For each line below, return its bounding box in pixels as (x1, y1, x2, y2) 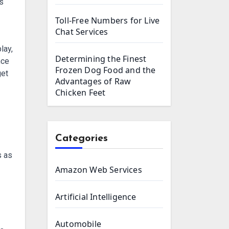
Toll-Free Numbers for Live (55, 15, 160, 26)
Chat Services (55, 26, 108, 37)
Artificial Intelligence (55, 191, 136, 202)
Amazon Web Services (55, 164, 142, 175)
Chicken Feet (55, 87, 106, 98)
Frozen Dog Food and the (55, 64, 156, 76)
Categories (55, 133, 108, 144)
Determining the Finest (55, 53, 147, 64)
